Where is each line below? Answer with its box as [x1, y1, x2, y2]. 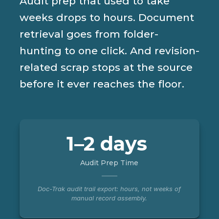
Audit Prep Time [80, 158, 139, 168]
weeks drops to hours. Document [20, 11, 194, 24]
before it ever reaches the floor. [20, 78, 184, 90]
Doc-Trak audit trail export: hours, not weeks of [38, 185, 181, 193]
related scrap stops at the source [20, 61, 193, 74]
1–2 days [66, 131, 153, 156]
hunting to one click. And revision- [20, 44, 199, 57]
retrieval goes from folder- [20, 28, 158, 41]
